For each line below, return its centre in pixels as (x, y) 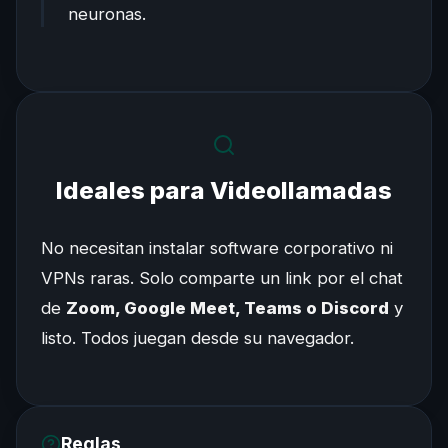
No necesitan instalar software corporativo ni (217, 247)
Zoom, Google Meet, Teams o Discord (227, 307)
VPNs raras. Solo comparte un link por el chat (222, 277)
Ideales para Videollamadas (224, 190)
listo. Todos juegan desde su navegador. (197, 337)
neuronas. (107, 13)
